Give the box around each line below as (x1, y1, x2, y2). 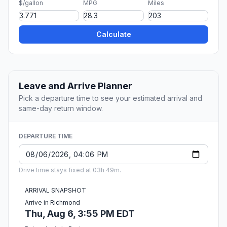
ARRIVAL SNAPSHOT (25, 186, 86, 195)
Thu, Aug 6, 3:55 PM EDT (25, 208, 135, 219)
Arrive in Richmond (25, 199, 80, 207)
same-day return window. (19, 104, 103, 113)
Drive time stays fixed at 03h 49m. (19, 166, 121, 174)
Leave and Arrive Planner (19, 81, 132, 92)
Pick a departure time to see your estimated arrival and (19, 94, 202, 103)
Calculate (96, 30, 131, 39)
